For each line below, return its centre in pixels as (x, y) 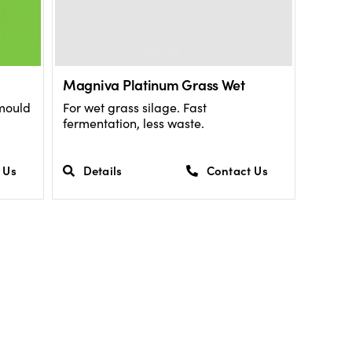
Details (103, 170)
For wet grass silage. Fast (134, 107)
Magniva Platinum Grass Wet (154, 84)
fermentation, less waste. (133, 123)
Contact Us (237, 170)
